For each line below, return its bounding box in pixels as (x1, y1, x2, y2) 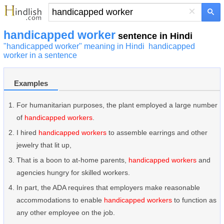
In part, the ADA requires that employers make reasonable (16, 183, 200, 191)
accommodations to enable (16, 196, 104, 204)
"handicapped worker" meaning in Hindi (3, 42, 144, 50)
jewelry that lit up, (16, 141, 71, 149)
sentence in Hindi (115, 31, 192, 41)
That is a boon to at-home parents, (16, 156, 128, 164)
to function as (172, 196, 216, 204)
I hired (16, 128, 38, 136)
